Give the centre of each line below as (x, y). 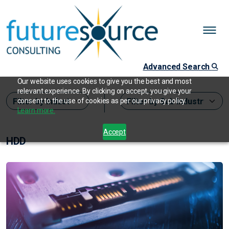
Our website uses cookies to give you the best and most (104, 81)
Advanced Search (177, 67)
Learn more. (36, 110)
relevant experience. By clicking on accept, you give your (105, 91)
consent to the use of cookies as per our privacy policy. (102, 101)
